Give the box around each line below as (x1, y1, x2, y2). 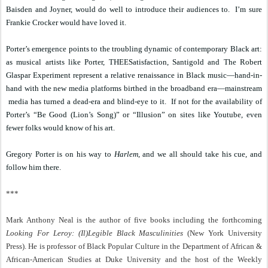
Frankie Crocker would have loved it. (6, 18, 126, 27)
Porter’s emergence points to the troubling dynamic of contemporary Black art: (6, 44, 262, 53)
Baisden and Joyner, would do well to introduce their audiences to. (6, 5, 233, 14)
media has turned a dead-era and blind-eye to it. (8, 97, 166, 106)
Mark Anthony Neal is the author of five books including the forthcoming (6, 215, 262, 224)
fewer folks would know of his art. (6, 123, 115, 132)
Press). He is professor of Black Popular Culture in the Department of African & (6, 242, 262, 251)
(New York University (183, 229, 262, 237)
